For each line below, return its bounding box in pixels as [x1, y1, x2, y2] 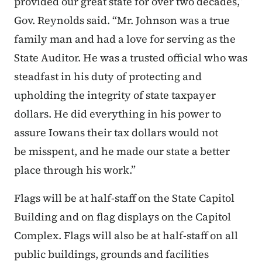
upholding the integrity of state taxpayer [14, 88, 216, 103]
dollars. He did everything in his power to [14, 106, 221, 122]
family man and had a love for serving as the [14, 32, 236, 47]
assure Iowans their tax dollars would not [14, 125, 218, 140]
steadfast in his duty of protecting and [14, 69, 202, 84]
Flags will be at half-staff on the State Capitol [14, 191, 235, 206]
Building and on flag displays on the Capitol [14, 209, 231, 225]
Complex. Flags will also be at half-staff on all [14, 228, 238, 243]
